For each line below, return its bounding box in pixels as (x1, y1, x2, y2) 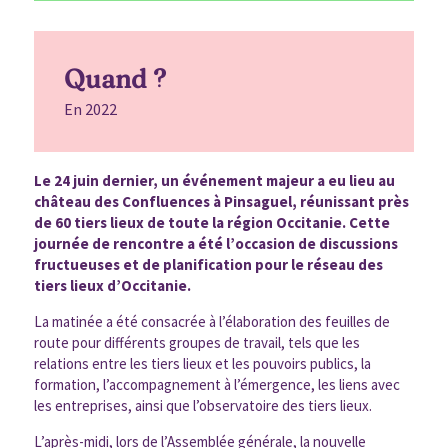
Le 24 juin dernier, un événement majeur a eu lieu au (33, 170, 395, 190)
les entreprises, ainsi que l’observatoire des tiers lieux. (33, 395, 372, 415)
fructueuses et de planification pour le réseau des (33, 254, 383, 274)
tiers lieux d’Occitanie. (33, 275, 191, 295)
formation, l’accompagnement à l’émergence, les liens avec (33, 374, 400, 394)
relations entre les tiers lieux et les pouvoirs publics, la (33, 353, 371, 373)
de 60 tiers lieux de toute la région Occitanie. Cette (33, 212, 390, 232)
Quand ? (64, 63, 167, 96)
